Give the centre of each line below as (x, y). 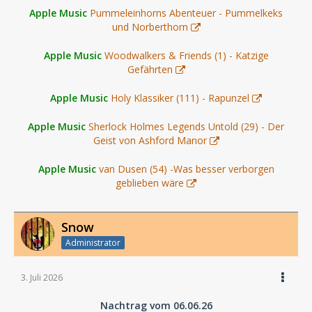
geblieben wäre (150, 182)
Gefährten (150, 69)
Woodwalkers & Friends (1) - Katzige (186, 55)
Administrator (93, 243)
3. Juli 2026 (42, 278)
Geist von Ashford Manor (150, 140)
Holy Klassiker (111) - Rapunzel (180, 97)
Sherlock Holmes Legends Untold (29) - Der (186, 126)
